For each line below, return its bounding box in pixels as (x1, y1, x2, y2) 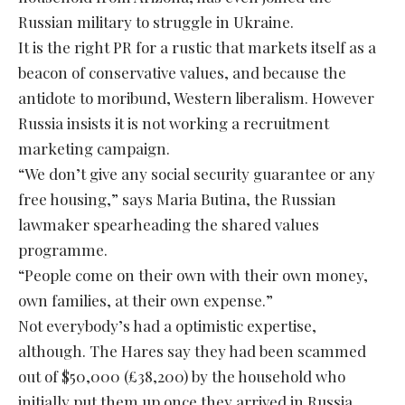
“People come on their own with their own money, (18, 264, 368, 285)
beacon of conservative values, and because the (18, 61, 346, 82)
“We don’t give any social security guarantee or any (18, 163, 375, 184)
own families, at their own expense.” (18, 289, 273, 310)
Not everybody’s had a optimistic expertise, (18, 315, 316, 335)
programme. (18, 239, 108, 259)
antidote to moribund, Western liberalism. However (18, 87, 374, 108)
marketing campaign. (18, 137, 170, 158)
